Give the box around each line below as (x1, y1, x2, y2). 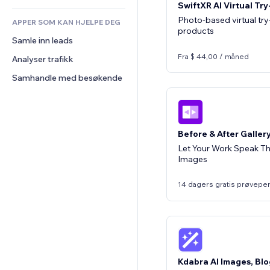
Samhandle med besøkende (12, 72, 122, 83)
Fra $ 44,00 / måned (178, 51, 249, 61)
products (178, 25, 214, 36)
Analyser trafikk (12, 54, 74, 64)
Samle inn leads (12, 35, 73, 46)
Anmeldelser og (14, 3, 72, 12)
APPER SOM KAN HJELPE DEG (12, 17, 121, 27)
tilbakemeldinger (14, 12, 76, 21)
